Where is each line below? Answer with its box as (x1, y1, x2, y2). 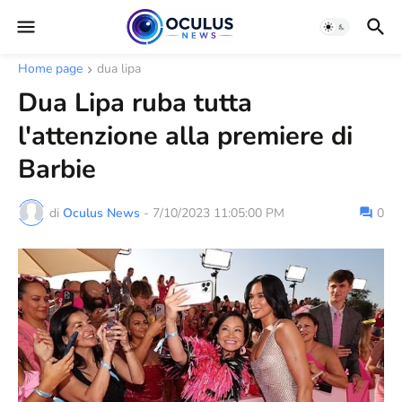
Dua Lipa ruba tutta (18, 85, 252, 120)
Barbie (18, 152, 96, 187)
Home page (18, 60, 83, 77)
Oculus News (63, 204, 140, 222)
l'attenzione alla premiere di (18, 118, 353, 153)
